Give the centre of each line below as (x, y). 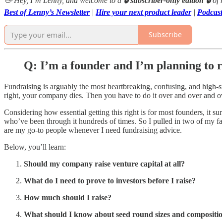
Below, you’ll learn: (35, 147)
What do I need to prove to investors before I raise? (110, 181)
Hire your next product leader (143, 12)
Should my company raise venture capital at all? (104, 164)
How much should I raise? (68, 198)
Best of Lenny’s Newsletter (47, 12)
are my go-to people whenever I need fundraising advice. (93, 130)
